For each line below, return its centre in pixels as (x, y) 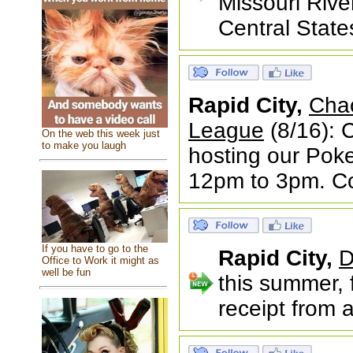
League (226, 130)
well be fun (66, 272)
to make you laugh (84, 145)
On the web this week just (100, 133)
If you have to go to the (95, 248)
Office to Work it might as (100, 260)
